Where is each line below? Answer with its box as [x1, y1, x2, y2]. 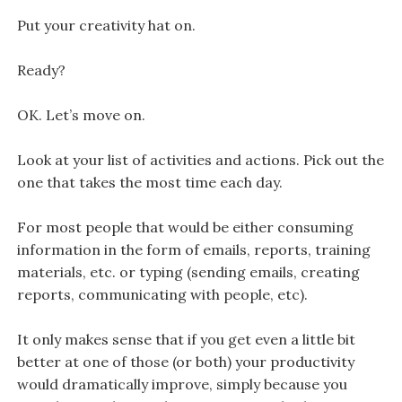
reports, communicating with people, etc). [16, 284, 308, 303]
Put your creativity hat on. [16, 15, 196, 34]
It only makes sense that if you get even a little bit [16, 329, 355, 348]
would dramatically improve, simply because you [16, 374, 347, 393]
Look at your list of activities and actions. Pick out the [16, 150, 384, 169]
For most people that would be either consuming [16, 217, 354, 236]
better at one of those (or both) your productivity [16, 352, 354, 371]
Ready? [16, 60, 66, 79]
